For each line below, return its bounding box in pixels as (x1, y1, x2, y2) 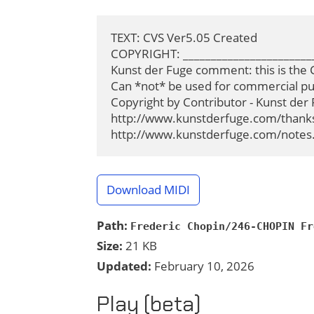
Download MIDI (106, 182, 190, 198)
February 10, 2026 (151, 258, 254, 275)
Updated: (97, 258, 151, 275)
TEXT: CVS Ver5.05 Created (111, 29, 257, 46)
